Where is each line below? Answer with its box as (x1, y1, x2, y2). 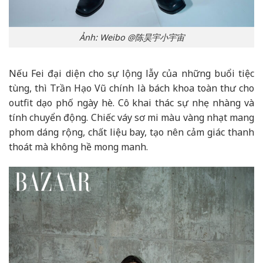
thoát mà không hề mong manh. (9, 140, 148, 153)
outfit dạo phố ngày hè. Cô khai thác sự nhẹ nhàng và (9, 96, 254, 109)
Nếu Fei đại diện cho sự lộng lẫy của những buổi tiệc (9, 66, 254, 80)
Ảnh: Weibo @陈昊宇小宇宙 (79, 31, 184, 43)
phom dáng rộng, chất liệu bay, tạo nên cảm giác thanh (9, 125, 254, 139)
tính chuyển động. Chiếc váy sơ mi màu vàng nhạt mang (9, 110, 254, 124)
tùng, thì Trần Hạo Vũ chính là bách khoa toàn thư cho (9, 81, 254, 95)
